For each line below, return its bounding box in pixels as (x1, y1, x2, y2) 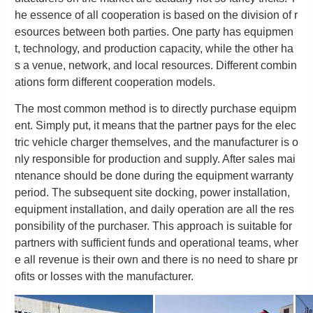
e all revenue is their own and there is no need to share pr (15, 254, 298, 265)
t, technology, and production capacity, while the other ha (15, 43, 293, 54)
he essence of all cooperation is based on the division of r (15, 9, 298, 21)
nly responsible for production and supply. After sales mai (15, 153, 296, 165)
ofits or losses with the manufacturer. (15, 270, 194, 282)
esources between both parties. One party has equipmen (15, 26, 293, 38)
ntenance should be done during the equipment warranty (15, 170, 293, 182)
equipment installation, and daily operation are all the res (15, 203, 294, 215)
